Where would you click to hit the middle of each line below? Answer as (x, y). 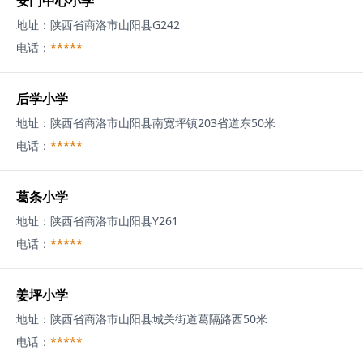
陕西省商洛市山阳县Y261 (114, 221)
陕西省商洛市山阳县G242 (115, 25)
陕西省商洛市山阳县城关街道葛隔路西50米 (159, 319)
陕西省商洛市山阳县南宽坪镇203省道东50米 (163, 123)
